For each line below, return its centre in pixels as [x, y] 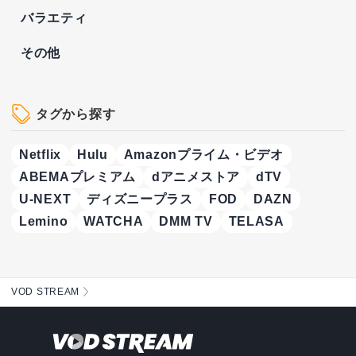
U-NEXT [45, 199]
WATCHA [114, 221]
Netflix [40, 155]
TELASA [256, 221]
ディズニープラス [140, 199]
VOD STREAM [45, 292]
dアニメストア [196, 177]
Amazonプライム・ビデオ [203, 155]
